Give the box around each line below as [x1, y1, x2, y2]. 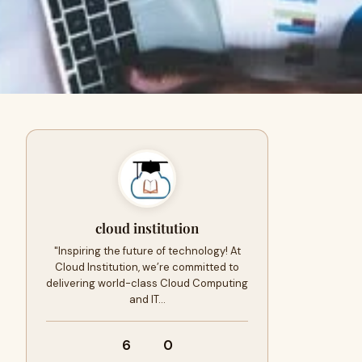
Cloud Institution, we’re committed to [55, 260, 239, 274]
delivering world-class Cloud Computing [46, 276, 248, 290]
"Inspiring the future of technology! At [53, 244, 241, 258]
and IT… [128, 293, 166, 306]
